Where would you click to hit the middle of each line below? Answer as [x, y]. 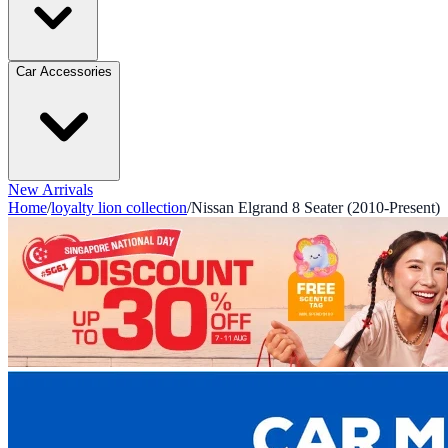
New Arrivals [50, 189]
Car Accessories [64, 71]
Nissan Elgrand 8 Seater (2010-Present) [315, 207]
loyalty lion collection [119, 207]
